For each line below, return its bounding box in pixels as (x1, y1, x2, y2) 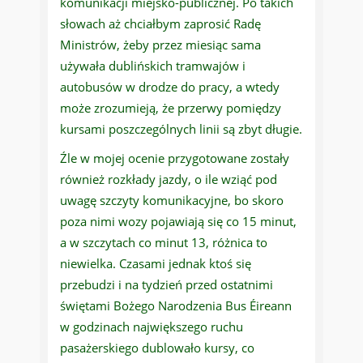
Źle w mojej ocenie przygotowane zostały (60, 150, 289, 167)
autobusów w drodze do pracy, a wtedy (60, 79, 280, 96)
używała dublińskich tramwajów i (60, 58, 246, 75)
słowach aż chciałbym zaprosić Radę (60, 15, 261, 32)
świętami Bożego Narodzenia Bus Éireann (60, 297, 292, 314)
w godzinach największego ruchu (60, 318, 243, 335)
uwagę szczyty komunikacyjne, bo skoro (60, 192, 284, 209)
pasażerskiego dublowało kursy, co (60, 340, 254, 357)
